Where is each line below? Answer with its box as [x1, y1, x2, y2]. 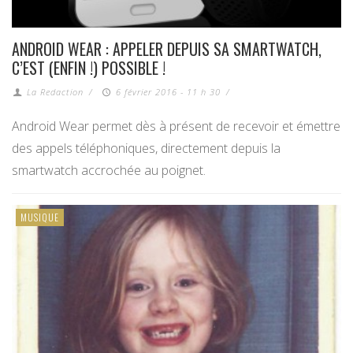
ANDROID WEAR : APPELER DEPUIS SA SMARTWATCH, [12, 37, 321, 61]
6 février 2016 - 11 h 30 [115, 86, 221, 98]
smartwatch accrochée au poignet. [12, 162, 206, 180]
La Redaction [27, 86, 84, 98]
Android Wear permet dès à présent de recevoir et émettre [12, 117, 340, 136]
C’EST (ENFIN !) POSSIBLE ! [12, 56, 165, 80]
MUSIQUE [20, 210, 59, 225]
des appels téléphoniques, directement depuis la [12, 139, 281, 158]
